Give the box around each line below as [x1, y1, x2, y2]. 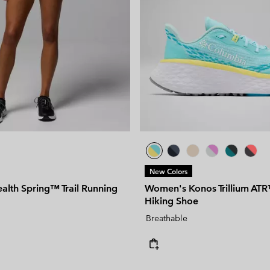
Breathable [146, 212, 187, 224]
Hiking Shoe [145, 195, 198, 207]
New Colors [149, 166, 187, 176]
